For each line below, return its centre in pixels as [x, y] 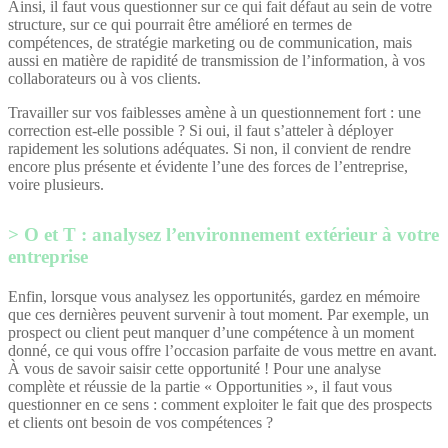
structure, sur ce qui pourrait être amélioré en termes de [180, 24]
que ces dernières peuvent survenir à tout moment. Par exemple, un [218, 314]
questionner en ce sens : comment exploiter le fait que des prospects [220, 404]
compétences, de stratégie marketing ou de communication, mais [210, 42]
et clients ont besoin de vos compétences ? [142, 422]
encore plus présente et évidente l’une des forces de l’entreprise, [208, 166]
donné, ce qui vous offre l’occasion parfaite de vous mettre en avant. [222, 350]
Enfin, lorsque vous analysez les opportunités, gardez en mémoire [214, 296]
